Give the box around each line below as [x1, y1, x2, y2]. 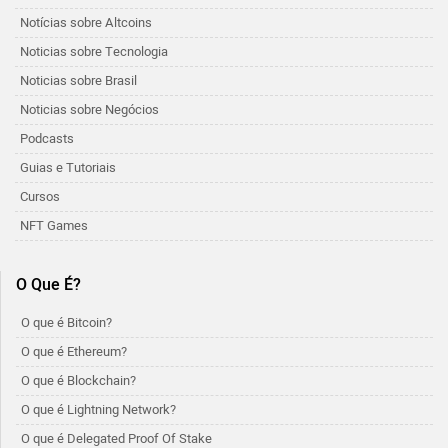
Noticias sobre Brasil [20, 71, 137, 90]
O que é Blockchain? [21, 371, 136, 390]
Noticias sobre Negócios [20, 100, 159, 119]
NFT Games [20, 216, 88, 235]
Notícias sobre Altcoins [20, 13, 152, 32]
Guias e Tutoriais [20, 158, 116, 177]
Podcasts [20, 129, 74, 148]
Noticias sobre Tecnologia [20, 42, 168, 61]
